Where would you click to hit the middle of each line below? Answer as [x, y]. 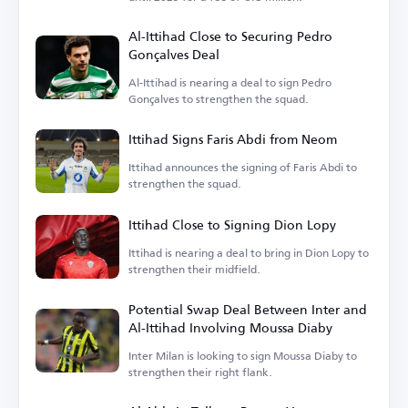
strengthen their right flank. [200, 372]
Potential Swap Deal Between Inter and [248, 309]
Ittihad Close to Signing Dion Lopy [232, 224]
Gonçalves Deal [174, 54]
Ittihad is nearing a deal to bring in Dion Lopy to [249, 252]
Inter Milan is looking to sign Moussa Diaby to [243, 355]
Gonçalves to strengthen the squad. [219, 98]
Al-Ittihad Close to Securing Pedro [230, 36]
